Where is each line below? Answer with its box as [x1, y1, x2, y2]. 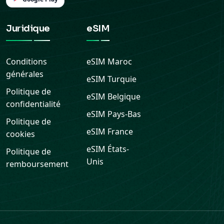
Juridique [6, 23, 50, 34]
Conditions [6, 56, 47, 67]
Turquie [107, 73, 136, 84]
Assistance [169, 205, 206, 214]
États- [107, 143, 129, 154]
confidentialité [6, 98, 60, 109]
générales [6, 68, 43, 79]
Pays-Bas [107, 108, 141, 119]
